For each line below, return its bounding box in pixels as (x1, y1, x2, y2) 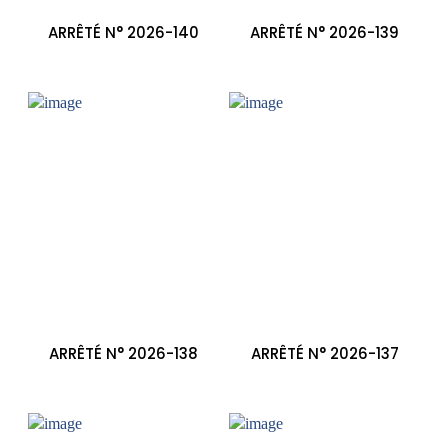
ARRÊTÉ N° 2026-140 (47, 21, 199, 43)
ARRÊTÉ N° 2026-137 (250, 342, 399, 364)
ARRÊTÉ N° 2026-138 (48, 342, 198, 364)
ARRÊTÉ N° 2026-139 (250, 21, 400, 43)
